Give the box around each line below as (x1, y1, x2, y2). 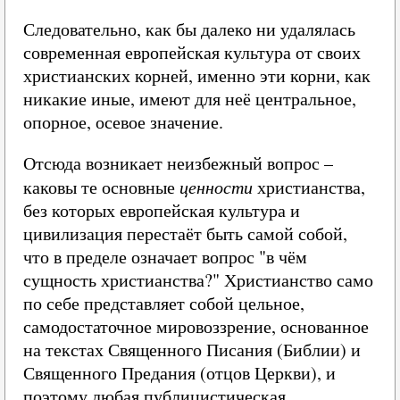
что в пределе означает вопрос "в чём (23, 245, 307, 269)
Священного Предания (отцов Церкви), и (23, 361, 336, 385)
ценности (179, 175, 257, 198)
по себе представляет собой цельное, (23, 291, 304, 315)
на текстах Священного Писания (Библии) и (23, 337, 361, 362)
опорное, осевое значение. (23, 110, 223, 134)
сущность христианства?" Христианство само (23, 268, 373, 292)
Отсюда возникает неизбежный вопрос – (23, 151, 333, 175)
